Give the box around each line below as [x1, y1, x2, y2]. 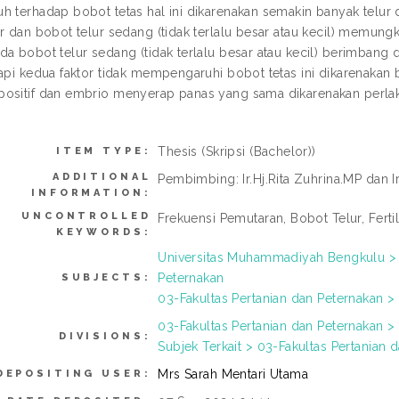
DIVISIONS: [58, 330, 151, 342]
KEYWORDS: [55, 226, 151, 238]
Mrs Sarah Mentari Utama [158, 367, 309, 381]
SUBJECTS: [61, 272, 151, 283]
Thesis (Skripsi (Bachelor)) [158, 144, 316, 159]
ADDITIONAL [52, 171, 151, 183]
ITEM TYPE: [55, 145, 151, 157]
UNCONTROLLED [21, 210, 151, 222]
